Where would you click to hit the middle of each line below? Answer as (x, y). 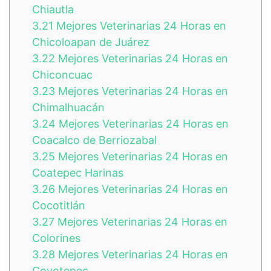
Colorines (56, 238)
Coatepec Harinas (78, 172)
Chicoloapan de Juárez (91, 42)
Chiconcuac (62, 74)
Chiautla (53, 9)
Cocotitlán (59, 205)
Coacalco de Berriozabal (94, 140)
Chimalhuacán (68, 107)
